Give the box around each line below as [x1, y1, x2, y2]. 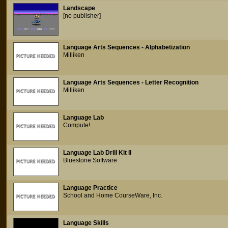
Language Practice [63, 184, 118, 191]
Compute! [63, 122, 90, 129]
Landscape [63, 5, 95, 12]
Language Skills [63, 219, 109, 226]
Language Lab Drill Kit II [63, 149, 131, 156]
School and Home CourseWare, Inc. [63, 192, 162, 199]
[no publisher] [63, 12, 101, 19]
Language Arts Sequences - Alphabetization [63, 44, 190, 51]
